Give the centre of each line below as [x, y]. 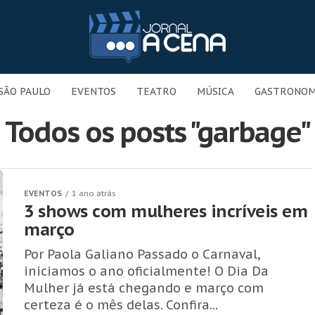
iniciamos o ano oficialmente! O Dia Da [146, 271]
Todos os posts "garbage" [157, 131]
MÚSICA [216, 91]
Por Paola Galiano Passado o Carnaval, [142, 254]
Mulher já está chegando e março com [144, 288]
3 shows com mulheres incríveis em [166, 211]
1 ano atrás [94, 193]
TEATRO [156, 91]
